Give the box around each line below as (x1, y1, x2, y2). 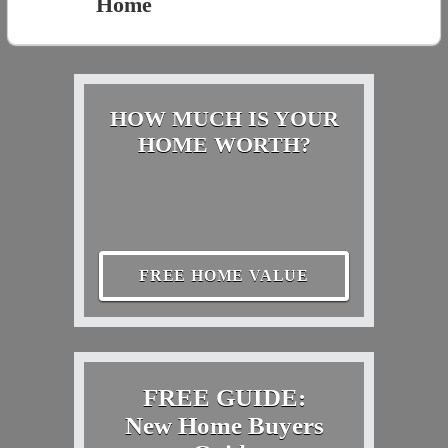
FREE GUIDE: (142, 383, 306, 411)
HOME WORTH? (137, 131, 311, 157)
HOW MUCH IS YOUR (109, 105, 339, 131)
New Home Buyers (124, 411, 324, 439)
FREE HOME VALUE (139, 266, 309, 284)
